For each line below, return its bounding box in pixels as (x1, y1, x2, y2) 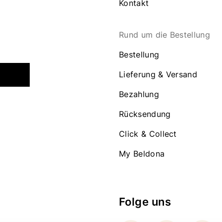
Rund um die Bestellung (119, 30, 211, 40)
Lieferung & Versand (119, 69, 198, 79)
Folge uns (119, 195, 171, 208)
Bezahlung (119, 89, 159, 99)
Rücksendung (119, 109, 171, 119)
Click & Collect (119, 129, 177, 139)
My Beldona (119, 149, 165, 159)
